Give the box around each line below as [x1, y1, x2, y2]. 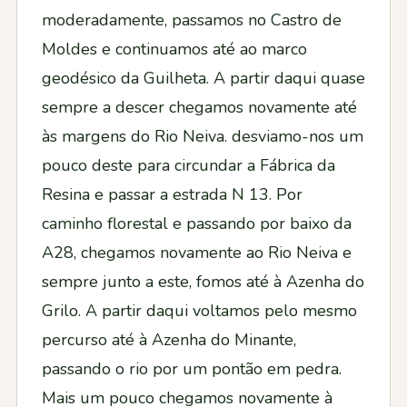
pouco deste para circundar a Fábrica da [42, 154, 335, 177]
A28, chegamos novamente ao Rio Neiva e [42, 242, 352, 264]
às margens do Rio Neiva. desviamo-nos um [42, 125, 363, 148]
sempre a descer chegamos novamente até [42, 96, 357, 119]
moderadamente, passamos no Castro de [42, 9, 342, 32]
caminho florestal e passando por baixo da [42, 213, 352, 235]
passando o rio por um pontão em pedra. [42, 358, 342, 381]
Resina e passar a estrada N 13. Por [42, 184, 303, 206]
